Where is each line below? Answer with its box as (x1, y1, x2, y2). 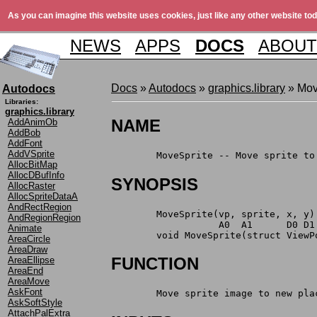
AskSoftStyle (8, 296, 62, 308)
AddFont (8, 137, 42, 149)
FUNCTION (111, 254, 199, 274)
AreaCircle (8, 233, 50, 244)
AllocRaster (8, 180, 55, 191)
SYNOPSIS (111, 174, 198, 194)
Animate (8, 222, 42, 234)
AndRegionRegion (8, 212, 81, 223)
